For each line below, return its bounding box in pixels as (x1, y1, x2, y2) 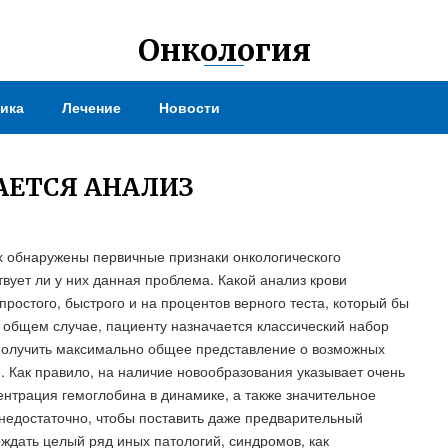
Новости (159, 97, 220, 117)
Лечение (62, 97, 121, 117)
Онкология (137, 31, 311, 69)
